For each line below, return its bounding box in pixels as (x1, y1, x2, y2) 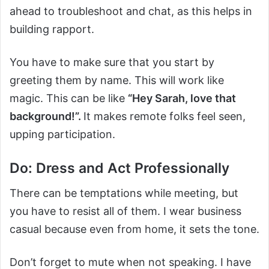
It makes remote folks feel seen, (83, 109, 246, 122)
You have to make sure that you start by (10, 55, 214, 68)
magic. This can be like (10, 91, 128, 104)
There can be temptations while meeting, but (10, 187, 238, 200)
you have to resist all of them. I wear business (10, 205, 241, 218)
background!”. (10, 109, 83, 122)
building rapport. (10, 22, 94, 35)
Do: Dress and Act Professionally (10, 159, 229, 177)
